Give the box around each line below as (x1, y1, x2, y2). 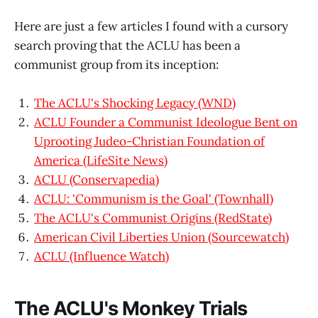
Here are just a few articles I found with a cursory (14, 18, 288, 34)
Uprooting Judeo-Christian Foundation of (34, 133, 265, 150)
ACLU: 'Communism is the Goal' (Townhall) (34, 191, 273, 207)
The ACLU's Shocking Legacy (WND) (34, 95, 236, 111)
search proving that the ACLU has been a (14, 37, 241, 53)
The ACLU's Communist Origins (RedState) (34, 210, 272, 226)
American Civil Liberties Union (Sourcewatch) (34, 229, 289, 246)
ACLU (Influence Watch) (34, 248, 169, 265)
